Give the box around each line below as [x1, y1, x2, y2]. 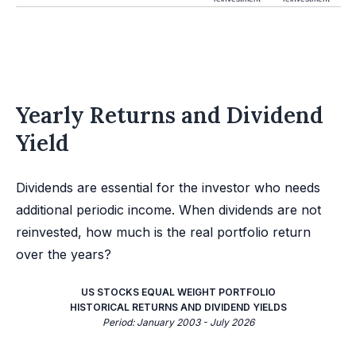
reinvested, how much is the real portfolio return [16, 224, 311, 240]
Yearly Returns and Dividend [16, 101, 323, 130]
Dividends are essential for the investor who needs [16, 180, 320, 195]
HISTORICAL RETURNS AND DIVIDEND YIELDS [70, 301, 287, 313]
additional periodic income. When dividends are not [16, 202, 321, 218]
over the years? [16, 246, 111, 262]
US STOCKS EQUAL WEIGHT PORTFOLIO [81, 286, 276, 298]
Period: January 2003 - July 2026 [103, 316, 254, 328]
